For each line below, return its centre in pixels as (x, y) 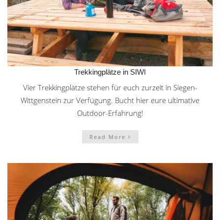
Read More (109, 137)
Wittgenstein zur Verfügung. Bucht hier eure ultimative (110, 100)
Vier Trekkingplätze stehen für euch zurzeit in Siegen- (110, 88)
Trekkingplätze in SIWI (110, 72)
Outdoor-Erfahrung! (110, 113)
